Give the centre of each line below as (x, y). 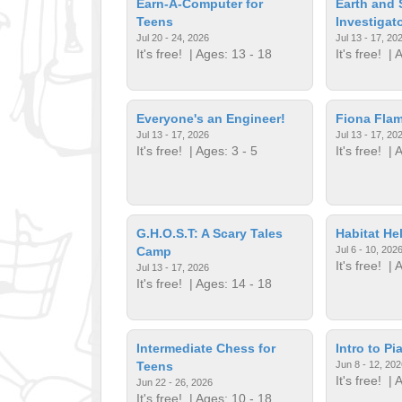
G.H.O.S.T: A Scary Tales (210, 233)
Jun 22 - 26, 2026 (175, 382)
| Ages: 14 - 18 (227, 283)
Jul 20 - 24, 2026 (173, 37)
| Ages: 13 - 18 (227, 53)
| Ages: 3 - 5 (220, 150)
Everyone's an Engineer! (211, 118)
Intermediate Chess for (206, 348)
